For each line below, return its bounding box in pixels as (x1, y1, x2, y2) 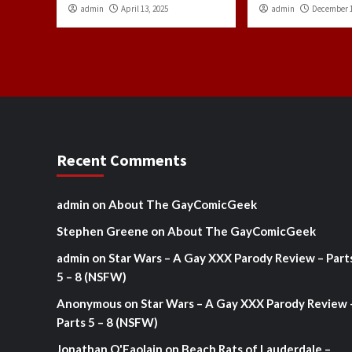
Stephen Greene (57, 223, 148, 238)
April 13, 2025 (121, 2, 168, 14)
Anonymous (57, 295, 122, 310)
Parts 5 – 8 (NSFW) (57, 314, 158, 329)
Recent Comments (57, 149, 187, 170)
